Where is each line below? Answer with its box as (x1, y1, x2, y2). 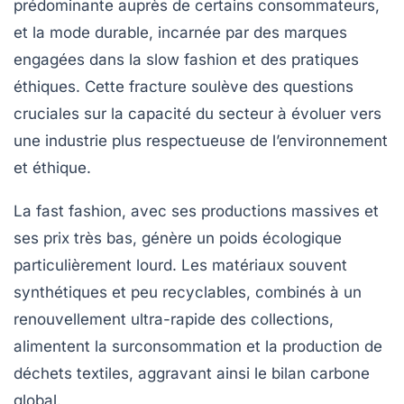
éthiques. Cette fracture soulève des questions (14, 77, 353, 96)
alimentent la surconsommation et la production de (14, 336, 382, 355)
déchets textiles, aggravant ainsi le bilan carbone (14, 363, 370, 382)
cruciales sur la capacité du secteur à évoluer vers (14, 104, 381, 123)
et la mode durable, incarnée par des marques (14, 23, 347, 41)
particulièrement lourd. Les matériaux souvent (14, 255, 347, 274)
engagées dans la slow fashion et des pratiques (14, 50, 359, 69)
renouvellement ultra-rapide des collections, (14, 309, 334, 328)
